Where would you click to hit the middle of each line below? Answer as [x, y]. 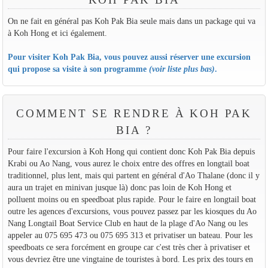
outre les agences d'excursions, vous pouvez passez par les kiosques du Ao [132, 211]
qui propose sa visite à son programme [78, 69]
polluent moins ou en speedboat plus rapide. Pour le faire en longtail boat [132, 199]
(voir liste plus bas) [182, 69]
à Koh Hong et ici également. [57, 33]
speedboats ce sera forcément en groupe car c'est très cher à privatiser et [129, 247]
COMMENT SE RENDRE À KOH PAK [134, 113]
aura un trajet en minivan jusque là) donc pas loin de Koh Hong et [119, 187]
